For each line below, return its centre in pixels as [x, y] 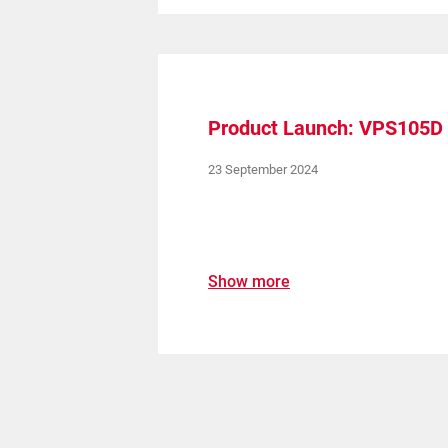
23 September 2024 [263, 169]
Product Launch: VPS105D [326, 128]
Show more [249, 281]
